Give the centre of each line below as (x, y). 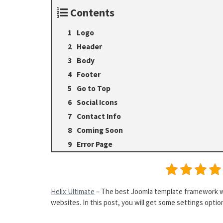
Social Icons (97, 102)
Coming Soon (100, 130)
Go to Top (94, 88)
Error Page (95, 144)
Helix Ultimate (73, 191)
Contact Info (99, 116)
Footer (89, 74)
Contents (92, 12)
